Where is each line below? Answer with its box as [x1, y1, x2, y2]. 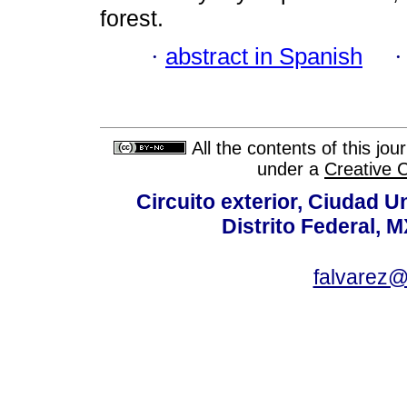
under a [257, 159, 324, 180]
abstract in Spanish [165, 44, 362, 70]
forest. [100, 5, 164, 32]
